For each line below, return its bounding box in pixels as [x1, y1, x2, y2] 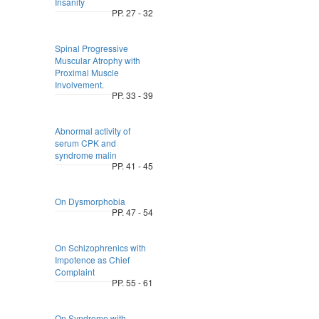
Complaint [54, 266, 95, 278]
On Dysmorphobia [54, 195, 125, 207]
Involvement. [54, 78, 104, 90]
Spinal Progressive [54, 42, 128, 54]
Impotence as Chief [54, 253, 130, 266]
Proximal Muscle [54, 66, 119, 78]
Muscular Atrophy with [54, 54, 140, 66]
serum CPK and [54, 137, 116, 149]
